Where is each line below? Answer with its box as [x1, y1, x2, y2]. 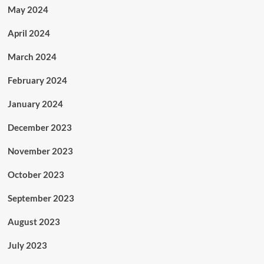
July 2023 [7, 240, 47, 251]
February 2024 [7, 75, 67, 86]
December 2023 [7, 122, 72, 133]
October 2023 [7, 169, 64, 180]
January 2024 [7, 98, 63, 110]
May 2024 [7, 4, 48, 15]
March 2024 [7, 51, 57, 62]
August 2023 [7, 216, 60, 227]
